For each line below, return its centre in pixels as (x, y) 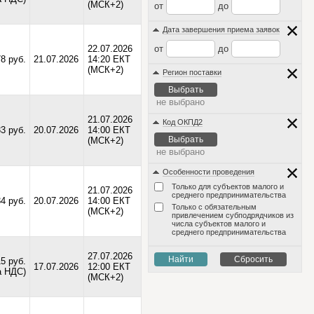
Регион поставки (192, 72)
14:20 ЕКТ (109, 59)
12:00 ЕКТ (109, 267)
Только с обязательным (214, 207)
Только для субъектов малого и (227, 186)
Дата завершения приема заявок (221, 29)
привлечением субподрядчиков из (232, 215)
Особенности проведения (208, 172)
